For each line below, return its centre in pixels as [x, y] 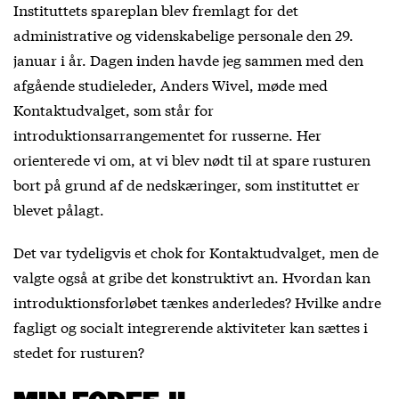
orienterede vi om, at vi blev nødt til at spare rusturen [192, 159]
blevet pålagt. [59, 209]
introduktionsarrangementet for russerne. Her [167, 134]
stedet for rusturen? [79, 351]
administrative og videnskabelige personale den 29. [183, 34]
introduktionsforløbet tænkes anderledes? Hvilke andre [197, 301]
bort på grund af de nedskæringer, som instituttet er [187, 184]
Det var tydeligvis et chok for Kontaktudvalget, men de [196, 252]
